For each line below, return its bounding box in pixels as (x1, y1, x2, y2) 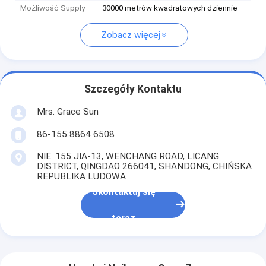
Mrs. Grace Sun (36, 106, 99, 117)
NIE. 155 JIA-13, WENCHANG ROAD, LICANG (36, 150, 219, 161)
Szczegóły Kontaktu (84, 83, 182, 96)
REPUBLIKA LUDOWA (36, 170, 126, 182)
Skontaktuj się (91, 186, 156, 198)
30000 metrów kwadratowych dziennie (102, 4, 238, 13)
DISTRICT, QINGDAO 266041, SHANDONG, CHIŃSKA (36, 160, 252, 172)
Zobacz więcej (100, 30, 160, 41)
